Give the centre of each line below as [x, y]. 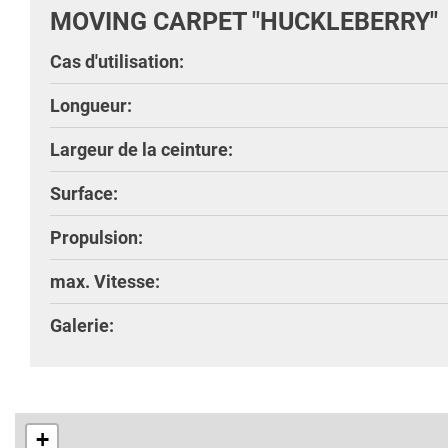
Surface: [84, 193]
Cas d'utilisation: [117, 61]
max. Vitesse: [105, 281]
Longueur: [91, 105]
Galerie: [82, 325]
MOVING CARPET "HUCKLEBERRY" [244, 21]
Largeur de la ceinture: [141, 149]
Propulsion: [96, 237]
